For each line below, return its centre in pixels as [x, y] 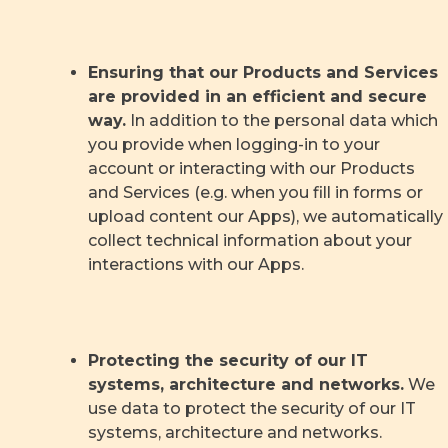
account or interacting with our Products [251, 169]
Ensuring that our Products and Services [263, 73]
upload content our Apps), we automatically [265, 217]
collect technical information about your [250, 241]
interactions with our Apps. [196, 265]
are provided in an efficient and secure [257, 97]
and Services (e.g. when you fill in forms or [255, 193]
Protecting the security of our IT [228, 361]
